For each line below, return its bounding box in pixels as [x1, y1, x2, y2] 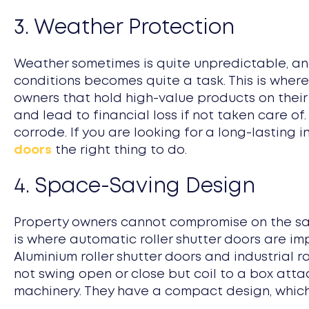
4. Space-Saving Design [14, 177, 255, 196]
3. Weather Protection [14, 18, 235, 37]
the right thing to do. [52, 144, 187, 156]
